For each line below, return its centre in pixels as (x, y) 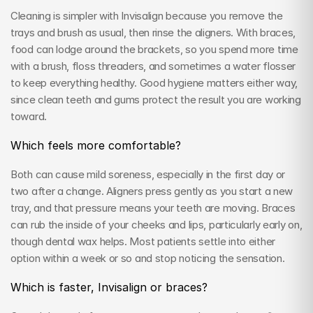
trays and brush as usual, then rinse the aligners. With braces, (153, 32)
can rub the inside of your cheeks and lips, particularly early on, (156, 225)
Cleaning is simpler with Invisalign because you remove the (147, 16)
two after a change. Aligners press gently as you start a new (152, 191)
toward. (29, 116)
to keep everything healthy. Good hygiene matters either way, (154, 83)
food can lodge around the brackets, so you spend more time (154, 49)
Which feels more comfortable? (96, 145)
